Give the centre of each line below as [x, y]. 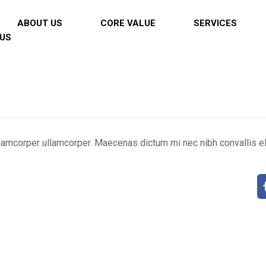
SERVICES [215, 23]
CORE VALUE [128, 23]
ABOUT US [39, 23]
